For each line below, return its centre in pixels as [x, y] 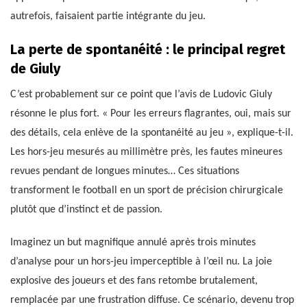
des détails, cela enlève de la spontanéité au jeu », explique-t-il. [152, 133]
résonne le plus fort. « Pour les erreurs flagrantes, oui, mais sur [151, 113]
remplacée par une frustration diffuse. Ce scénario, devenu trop [152, 300]
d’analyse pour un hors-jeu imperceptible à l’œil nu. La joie [141, 261]
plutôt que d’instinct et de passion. [86, 209]
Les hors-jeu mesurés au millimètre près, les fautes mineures [146, 152]
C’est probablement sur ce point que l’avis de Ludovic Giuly [141, 94]
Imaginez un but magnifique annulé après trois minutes [133, 242]
